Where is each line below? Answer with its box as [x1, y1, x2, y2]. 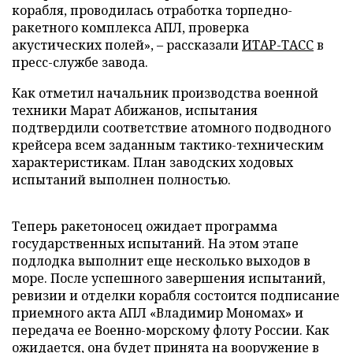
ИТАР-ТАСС [242, 36, 314, 54]
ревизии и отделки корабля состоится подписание [12, 287, 340, 304]
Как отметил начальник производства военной [12, 84, 318, 102]
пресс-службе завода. [12, 54, 148, 71]
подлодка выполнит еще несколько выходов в [12, 252, 310, 269]
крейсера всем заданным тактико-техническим [12, 136, 324, 154]
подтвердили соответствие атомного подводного [12, 119, 331, 136]
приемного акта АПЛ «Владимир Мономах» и [12, 304, 303, 321]
